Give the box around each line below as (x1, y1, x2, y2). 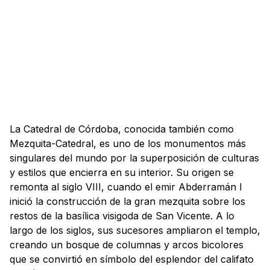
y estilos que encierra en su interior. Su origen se (10, 166, 234, 178)
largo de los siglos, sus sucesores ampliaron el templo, (10, 224, 260, 236)
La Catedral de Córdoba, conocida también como (10, 123, 234, 135)
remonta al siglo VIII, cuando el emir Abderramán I (10, 181, 242, 193)
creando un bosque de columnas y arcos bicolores (10, 239, 243, 251)
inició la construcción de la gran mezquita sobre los (10, 195, 245, 207)
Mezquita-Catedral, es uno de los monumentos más (10, 137, 246, 149)
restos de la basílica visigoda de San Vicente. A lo (10, 210, 234, 222)
